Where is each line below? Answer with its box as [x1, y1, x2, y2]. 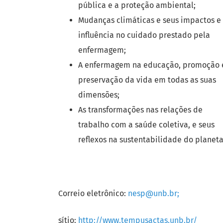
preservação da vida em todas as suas [78, 75, 216, 85]
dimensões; [78, 90, 119, 100]
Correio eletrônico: [58, 189, 128, 199]
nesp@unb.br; [128, 189, 179, 199]
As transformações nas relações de [78, 105, 203, 115]
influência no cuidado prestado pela [78, 30, 210, 40]
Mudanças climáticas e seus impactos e [78, 15, 221, 25]
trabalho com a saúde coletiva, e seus [78, 120, 215, 130]
